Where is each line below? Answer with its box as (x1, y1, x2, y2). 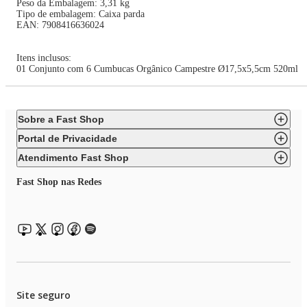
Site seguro (16, 288, 71, 302)
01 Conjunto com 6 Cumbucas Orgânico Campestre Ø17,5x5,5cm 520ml (16, 64, 298, 75)
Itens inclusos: (16, 53, 74, 64)
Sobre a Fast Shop (18, 114, 104, 125)
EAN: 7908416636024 (16, 20, 104, 31)
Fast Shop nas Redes (16, 177, 101, 188)
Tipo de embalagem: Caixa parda (16, 9, 145, 20)
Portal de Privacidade (18, 133, 117, 145)
